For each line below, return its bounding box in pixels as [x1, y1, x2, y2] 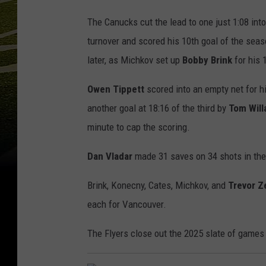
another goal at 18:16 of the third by [87, 102, 229, 115]
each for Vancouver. [87, 198, 166, 211]
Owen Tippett [87, 83, 144, 96]
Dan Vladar [87, 150, 132, 163]
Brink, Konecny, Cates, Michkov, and [87, 179, 228, 192]
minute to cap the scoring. [87, 121, 190, 134]
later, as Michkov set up [87, 54, 182, 66]
